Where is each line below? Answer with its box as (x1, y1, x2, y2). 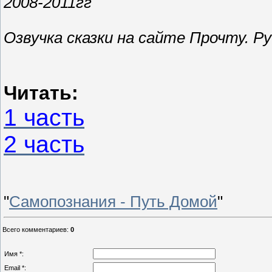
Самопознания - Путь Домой (9, 193, 217, 211)
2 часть (4, 131, 84, 158)
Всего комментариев (2, 226, 67, 234)
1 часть (4, 104, 84, 131)
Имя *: (4, 250, 24, 258)
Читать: (4, 82, 78, 104)
